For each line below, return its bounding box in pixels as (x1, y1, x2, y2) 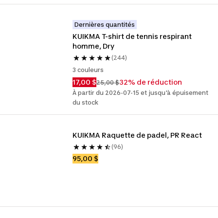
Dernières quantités (74, 21, 135, 28)
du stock (73, 99, 99, 106)
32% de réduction (119, 78, 182, 86)
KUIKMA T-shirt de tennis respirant (73, 32, 192, 40)
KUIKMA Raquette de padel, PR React (73, 131, 202, 139)
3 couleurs (73, 66, 104, 73)
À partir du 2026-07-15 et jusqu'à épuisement (73, 89, 209, 96)
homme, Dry (73, 42, 115, 50)
